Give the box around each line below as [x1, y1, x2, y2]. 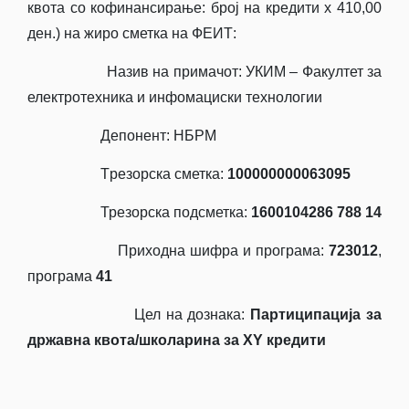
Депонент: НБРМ [27, 127, 216, 143]
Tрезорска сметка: [27, 165, 227, 182]
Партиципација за [250, 306, 383, 322]
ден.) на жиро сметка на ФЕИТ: [27, 25, 236, 41]
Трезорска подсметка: [27, 204, 251, 220]
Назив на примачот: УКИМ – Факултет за [27, 63, 382, 79]
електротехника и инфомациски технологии [27, 89, 322, 105]
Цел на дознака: [27, 306, 251, 322]
